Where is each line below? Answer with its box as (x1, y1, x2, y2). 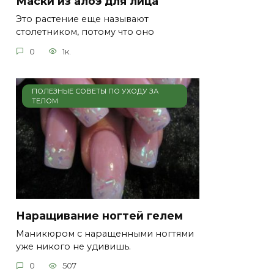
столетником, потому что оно (16, 26, 154, 38)
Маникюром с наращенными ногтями (16, 228, 194, 239)
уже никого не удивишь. (16, 240, 131, 252)
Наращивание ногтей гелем (16, 209, 183, 222)
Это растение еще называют (16, 13, 149, 25)
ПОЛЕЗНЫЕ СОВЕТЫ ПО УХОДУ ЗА (31, 86, 158, 95)
